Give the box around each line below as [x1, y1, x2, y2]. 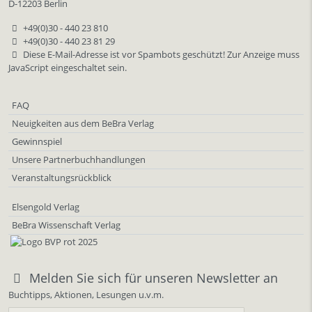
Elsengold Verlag [12, 200, 79, 213]
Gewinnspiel [12, 134, 62, 148]
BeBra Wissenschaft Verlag [12, 218, 120, 231]
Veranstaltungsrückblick [12, 171, 111, 184]
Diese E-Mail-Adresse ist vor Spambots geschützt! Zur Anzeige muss [22, 47, 299, 61]
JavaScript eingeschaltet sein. [8, 61, 127, 74]
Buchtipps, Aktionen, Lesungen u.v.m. [8, 288, 164, 301]
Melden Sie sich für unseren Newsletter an [29, 269, 278, 286]
